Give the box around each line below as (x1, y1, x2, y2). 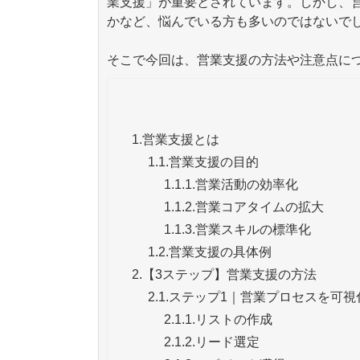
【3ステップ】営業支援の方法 (142, 267, 317, 281)
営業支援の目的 (169, 154, 259, 169)
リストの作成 (195, 312, 272, 326)
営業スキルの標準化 (195, 222, 311, 236)
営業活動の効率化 (195, 177, 298, 191)
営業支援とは (142, 132, 219, 146)
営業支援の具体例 (169, 244, 272, 259)
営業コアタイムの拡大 (195, 199, 324, 214)
